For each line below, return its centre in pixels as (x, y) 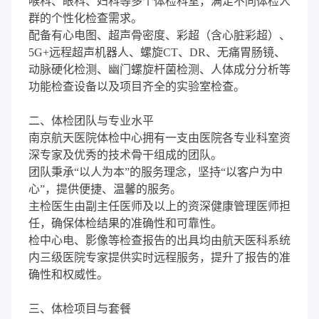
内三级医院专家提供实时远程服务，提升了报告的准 (159, 257)
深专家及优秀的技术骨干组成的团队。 (125, 155)
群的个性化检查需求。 (85, 18)
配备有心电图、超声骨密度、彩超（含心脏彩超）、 (159, 35)
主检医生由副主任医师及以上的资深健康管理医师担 (159, 206)
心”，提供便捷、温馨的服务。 (105, 189)
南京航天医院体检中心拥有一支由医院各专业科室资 (159, 137)
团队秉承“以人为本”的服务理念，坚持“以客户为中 (156, 172)
